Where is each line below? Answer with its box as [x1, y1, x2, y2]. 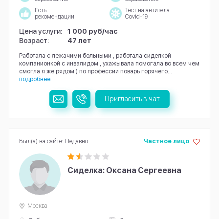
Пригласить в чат [105, 94, 160, 103]
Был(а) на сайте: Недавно [19, 137, 88, 145]
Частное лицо [143, 137, 189, 145]
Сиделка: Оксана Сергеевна [67, 165, 182, 175]
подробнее [19, 75, 50, 83]
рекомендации [34, 13, 74, 20]
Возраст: [19, 36, 49, 45]
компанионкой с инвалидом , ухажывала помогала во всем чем [19, 59, 199, 67]
